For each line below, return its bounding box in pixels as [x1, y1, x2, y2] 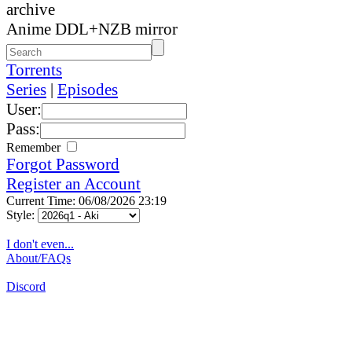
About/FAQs [6, 251, 71, 265]
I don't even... [6, 236, 74, 251]
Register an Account [6, 174, 141, 193]
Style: [6, 207, 38, 222]
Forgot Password [6, 154, 119, 174]
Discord [6, 279, 46, 293]
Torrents [6, 60, 62, 79]
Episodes [57, 79, 118, 99]
